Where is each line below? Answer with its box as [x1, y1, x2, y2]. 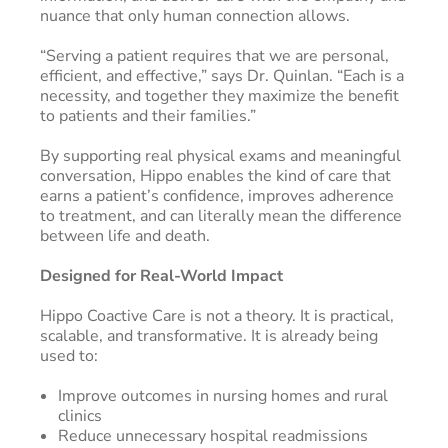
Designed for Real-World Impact [40, 264, 283, 287]
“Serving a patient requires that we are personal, [40, 44, 389, 67]
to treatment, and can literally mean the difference [40, 204, 402, 227]
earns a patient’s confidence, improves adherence [40, 184, 394, 207]
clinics [58, 404, 102, 427]
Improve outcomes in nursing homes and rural [58, 384, 388, 407]
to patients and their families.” [40, 104, 256, 127]
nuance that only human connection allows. [40, 4, 350, 27]
